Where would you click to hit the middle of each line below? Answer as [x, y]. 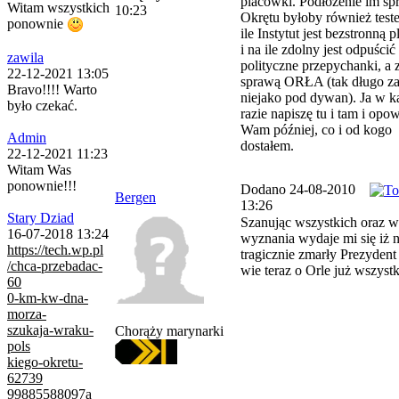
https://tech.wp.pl [55, 250]
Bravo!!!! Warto [52, 90]
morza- [27, 314]
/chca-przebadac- [55, 266]
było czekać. [42, 106]
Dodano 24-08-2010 [298, 189]
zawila [25, 58]
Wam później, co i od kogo [316, 130]
